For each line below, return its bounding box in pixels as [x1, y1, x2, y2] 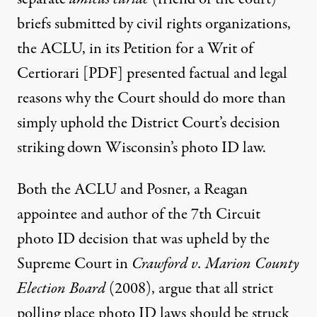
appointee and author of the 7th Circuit [17, 203, 260, 226]
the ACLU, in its [17, 38, 123, 60]
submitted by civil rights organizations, [51, 13, 291, 35]
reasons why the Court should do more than [17, 87, 286, 110]
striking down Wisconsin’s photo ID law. [17, 137, 266, 159]
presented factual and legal [123, 62, 287, 85]
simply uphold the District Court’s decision [17, 112, 280, 134]
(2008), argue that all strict [105, 277, 273, 300]
